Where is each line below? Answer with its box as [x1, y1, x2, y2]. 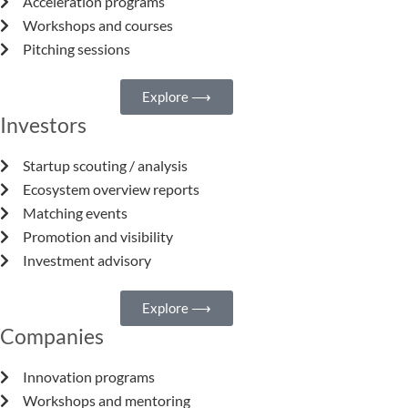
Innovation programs [23, 368, 155, 386]
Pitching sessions [23, 40, 130, 58]
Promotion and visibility [23, 228, 173, 246]
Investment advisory [23, 251, 151, 270]
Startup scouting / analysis [23, 157, 188, 175]
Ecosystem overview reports [23, 180, 199, 199]
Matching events [23, 204, 127, 222]
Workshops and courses [23, 16, 173, 35]
